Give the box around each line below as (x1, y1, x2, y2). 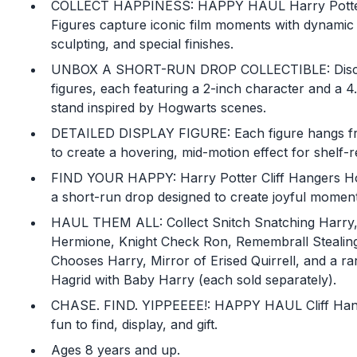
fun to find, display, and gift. (51, 316, 218, 333)
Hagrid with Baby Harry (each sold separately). (51, 272, 336, 288)
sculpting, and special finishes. (51, 36, 233, 53)
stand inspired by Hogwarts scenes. (51, 100, 266, 116)
